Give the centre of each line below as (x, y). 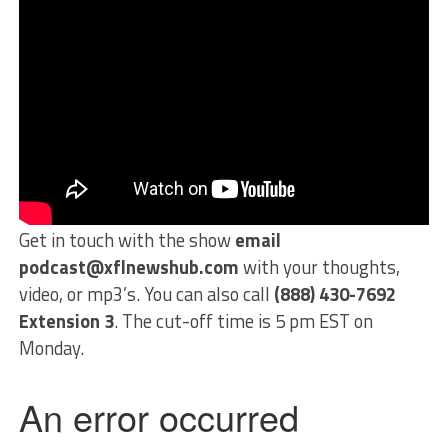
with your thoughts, (319, 266)
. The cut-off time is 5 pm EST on (243, 320)
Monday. (51, 347)
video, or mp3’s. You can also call (146, 293)
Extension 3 (66, 320)
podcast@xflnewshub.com (128, 266)
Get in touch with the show (126, 239)
